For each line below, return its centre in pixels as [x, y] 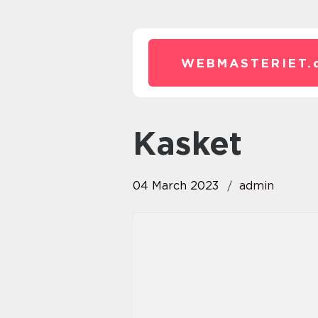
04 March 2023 [176, 186]
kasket [199, 143]
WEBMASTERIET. [247, 63]
